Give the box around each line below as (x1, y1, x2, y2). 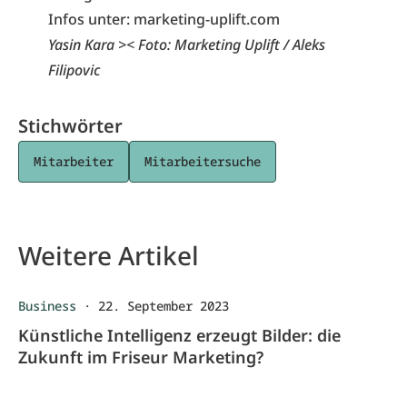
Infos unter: (47, 8, 134, 29)
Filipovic (47, 59, 100, 80)
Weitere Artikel (18, 237, 199, 273)
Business (18, 296, 76, 314)
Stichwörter (18, 113, 123, 138)
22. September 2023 (98, 296, 229, 314)
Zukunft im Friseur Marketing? (18, 345, 263, 368)
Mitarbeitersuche (144, 152, 261, 170)
